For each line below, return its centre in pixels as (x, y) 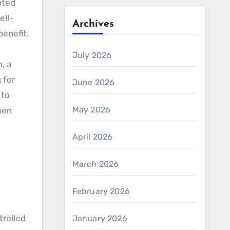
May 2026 (91, 110)
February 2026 (101, 191)
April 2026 (92, 137)
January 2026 (100, 218)
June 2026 (93, 82)
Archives (93, 24)
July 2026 (92, 55)
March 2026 (95, 164)
